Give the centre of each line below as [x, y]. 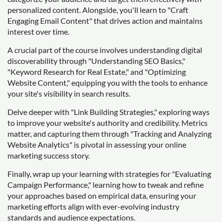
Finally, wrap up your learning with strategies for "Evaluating [109, 174]
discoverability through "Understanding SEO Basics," [96, 61]
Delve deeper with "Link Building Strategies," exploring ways [109, 112]
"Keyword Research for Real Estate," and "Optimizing [97, 72]
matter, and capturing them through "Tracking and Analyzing [110, 134]
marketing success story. [49, 155]
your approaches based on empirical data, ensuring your [102, 195]
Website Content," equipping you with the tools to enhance [108, 83]
